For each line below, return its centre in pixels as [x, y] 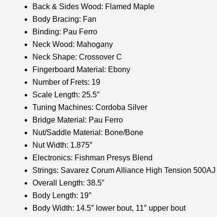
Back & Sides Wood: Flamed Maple [93, 7]
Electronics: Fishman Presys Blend [93, 158]
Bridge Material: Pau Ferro [78, 120]
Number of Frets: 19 [66, 82]
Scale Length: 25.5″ [66, 95]
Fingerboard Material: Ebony [81, 70]
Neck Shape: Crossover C [77, 57]
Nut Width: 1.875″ [62, 145]
